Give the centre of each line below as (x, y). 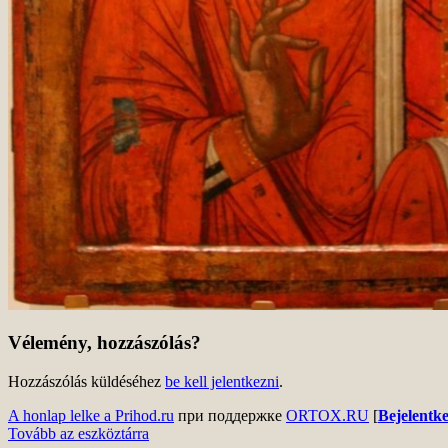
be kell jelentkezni (222, 382)
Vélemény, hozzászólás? (104, 343)
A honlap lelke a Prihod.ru (91, 416)
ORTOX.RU (327, 416)
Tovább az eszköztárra (78, 434)
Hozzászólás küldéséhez (86, 382)
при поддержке (230, 416)
